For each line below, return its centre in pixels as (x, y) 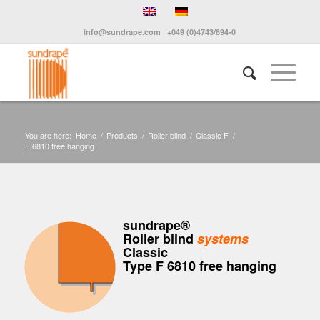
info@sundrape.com (122, 32)
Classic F (212, 135)
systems (222, 239)
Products (122, 135)
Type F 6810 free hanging (199, 266)
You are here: (48, 135)
